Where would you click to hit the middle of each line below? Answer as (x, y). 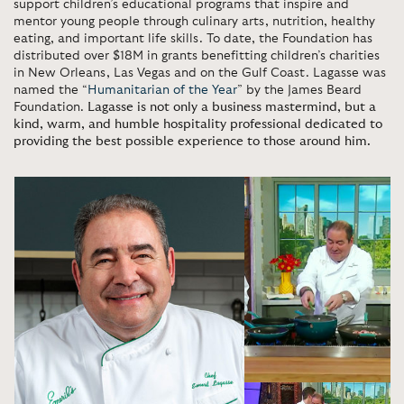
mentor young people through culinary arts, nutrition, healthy (194, 22)
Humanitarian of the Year (162, 90)
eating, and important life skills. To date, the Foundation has (193, 39)
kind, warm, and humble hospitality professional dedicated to (198, 124)
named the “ (50, 90)
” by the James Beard (299, 90)
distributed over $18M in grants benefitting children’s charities (197, 56)
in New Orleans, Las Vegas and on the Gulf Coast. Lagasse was (200, 73)
